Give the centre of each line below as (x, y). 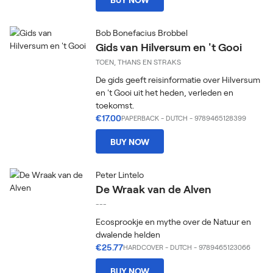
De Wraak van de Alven (154, 189)
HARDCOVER (144, 247)
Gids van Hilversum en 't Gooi (169, 47)
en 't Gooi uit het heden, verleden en (165, 92)
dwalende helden (128, 234)
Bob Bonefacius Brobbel (142, 33)
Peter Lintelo (120, 175)
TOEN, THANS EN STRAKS (139, 62)
